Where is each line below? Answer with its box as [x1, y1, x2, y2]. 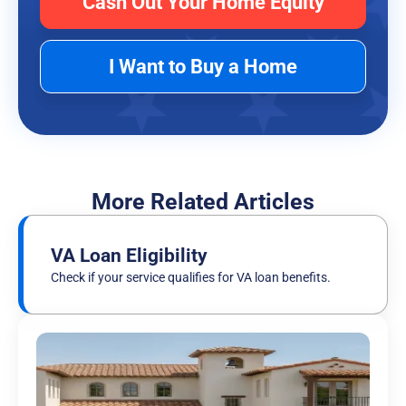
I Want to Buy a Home [109, 55, 297, 79]
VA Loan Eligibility [51, 245, 208, 267]
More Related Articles [92, 188, 314, 216]
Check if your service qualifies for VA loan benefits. [51, 270, 331, 285]
